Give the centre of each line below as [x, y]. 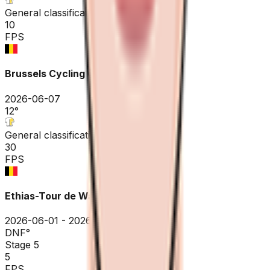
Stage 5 [22, 245]
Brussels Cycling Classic [64, 74]
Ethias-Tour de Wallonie [62, 196]
